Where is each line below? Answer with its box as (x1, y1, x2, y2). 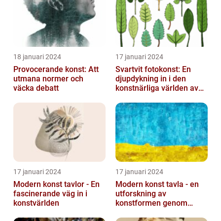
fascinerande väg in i (13, 189, 87, 199)
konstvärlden (13, 198, 59, 208)
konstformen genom (115, 198, 187, 208)
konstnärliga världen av (115, 83, 198, 93)
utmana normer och (13, 74, 83, 84)
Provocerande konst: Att (13, 65, 99, 74)
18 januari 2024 (13, 53, 61, 61)
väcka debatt (13, 83, 59, 93)
